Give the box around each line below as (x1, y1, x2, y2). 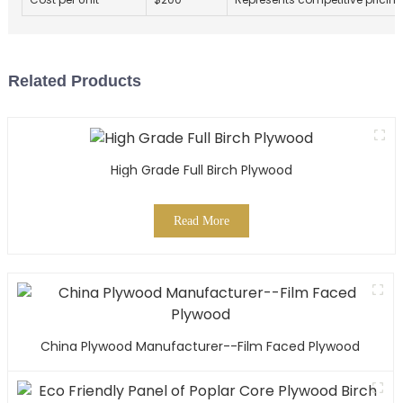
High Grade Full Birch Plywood (110, 160, 292, 179)
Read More (173, 213, 229, 228)
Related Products (7, 72, 141, 91)
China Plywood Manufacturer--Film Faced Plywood (40, 336, 361, 355)
